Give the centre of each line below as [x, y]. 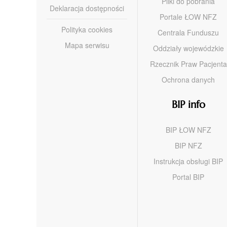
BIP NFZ [188, 145]
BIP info [188, 104]
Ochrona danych [188, 79]
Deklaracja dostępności [87, 8]
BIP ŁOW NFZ [188, 129]
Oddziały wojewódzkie [188, 48]
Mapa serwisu [87, 45]
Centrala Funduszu [188, 32]
